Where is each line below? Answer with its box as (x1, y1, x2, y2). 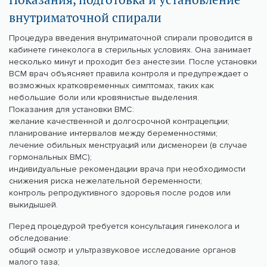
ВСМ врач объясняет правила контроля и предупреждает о (9, 69, 249, 79)
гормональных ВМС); (9, 152, 92, 163)
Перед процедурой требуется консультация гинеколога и (9, 221, 240, 232)
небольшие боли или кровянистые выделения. (9, 92, 199, 103)
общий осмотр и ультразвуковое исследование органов (9, 245, 236, 256)
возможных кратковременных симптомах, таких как (9, 80, 214, 91)
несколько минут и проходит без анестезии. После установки (9, 57, 257, 67)
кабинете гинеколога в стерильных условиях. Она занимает (9, 45, 251, 55)
